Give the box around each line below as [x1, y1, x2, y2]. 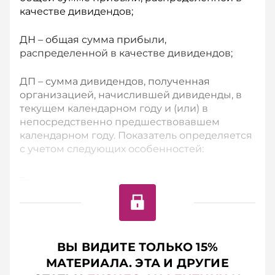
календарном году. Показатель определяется [20, 130, 252, 141]
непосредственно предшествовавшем [20, 116, 220, 128]
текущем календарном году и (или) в [20, 103, 208, 114]
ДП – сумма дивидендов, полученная [20, 76, 210, 87]
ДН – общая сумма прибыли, [20, 34, 166, 45]
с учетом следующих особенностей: [20, 143, 204, 155]
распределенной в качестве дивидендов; [20, 47, 233, 59]
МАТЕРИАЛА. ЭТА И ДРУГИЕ [46, 256, 229, 270]
